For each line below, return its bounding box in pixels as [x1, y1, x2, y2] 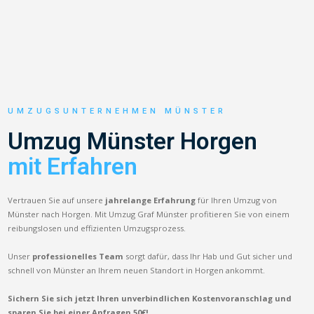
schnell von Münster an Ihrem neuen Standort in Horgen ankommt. [8, 264, 266, 275]
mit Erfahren [8, 152, 138, 180]
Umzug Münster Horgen [8, 127, 258, 155]
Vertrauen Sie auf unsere [8, 194, 106, 205]
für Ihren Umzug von [196, 194, 278, 205]
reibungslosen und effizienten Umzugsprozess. [8, 222, 186, 233]
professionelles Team [32, 250, 124, 261]
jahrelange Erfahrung [105, 194, 196, 205]
